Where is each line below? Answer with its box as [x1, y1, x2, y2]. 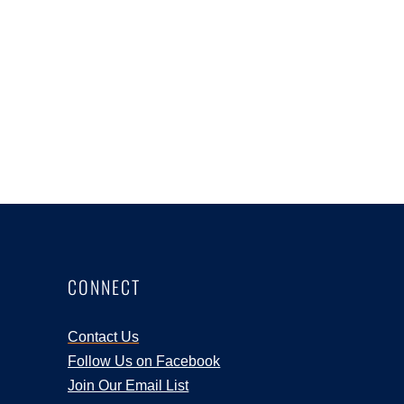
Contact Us [68, 328, 140, 344]
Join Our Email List [68, 377, 189, 393]
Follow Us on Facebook [68, 353, 221, 369]
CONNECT [68, 272, 142, 300]
